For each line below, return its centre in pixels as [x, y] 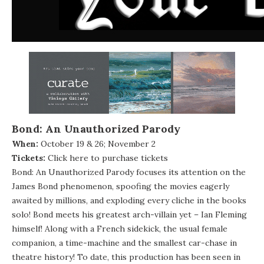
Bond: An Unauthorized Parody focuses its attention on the [129, 172]
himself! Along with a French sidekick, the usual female [120, 228]
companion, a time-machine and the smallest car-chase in [124, 242]
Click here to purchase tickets [108, 158]
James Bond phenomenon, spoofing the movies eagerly [121, 186]
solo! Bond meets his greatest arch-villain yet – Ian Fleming [129, 214]
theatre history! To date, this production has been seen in [126, 257]
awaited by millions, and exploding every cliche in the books [129, 200]
